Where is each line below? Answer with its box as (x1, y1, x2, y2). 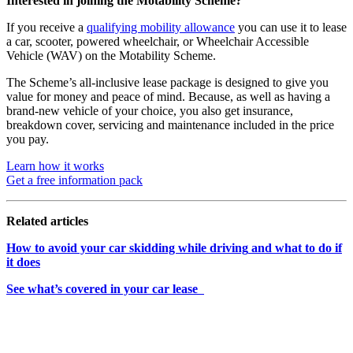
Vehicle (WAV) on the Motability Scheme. (6, 49, 216, 63)
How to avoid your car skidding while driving (6, 241, 248, 255)
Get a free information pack (6, 173, 143, 188)
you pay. (6, 132, 49, 147)
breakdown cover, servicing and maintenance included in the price (6, 118, 334, 132)
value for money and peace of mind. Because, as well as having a (6, 90, 330, 104)
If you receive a (6, 20, 87, 35)
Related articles (6, 214, 88, 229)
